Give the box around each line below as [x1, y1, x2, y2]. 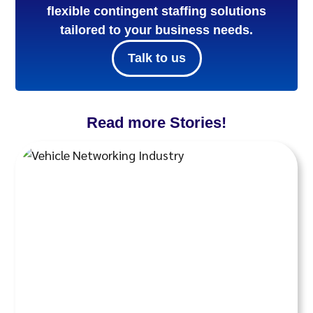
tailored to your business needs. [60, 22, 253, 37]
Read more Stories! [87, 113, 226, 131]
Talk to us [127, 50, 186, 65]
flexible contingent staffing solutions [47, 3, 266, 18]
